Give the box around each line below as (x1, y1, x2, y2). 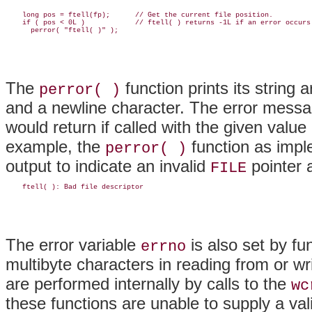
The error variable (6, 235, 141, 254)
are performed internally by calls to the (6, 274, 291, 293)
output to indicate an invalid (6, 156, 210, 175)
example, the (6, 136, 105, 156)
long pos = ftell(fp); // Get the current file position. (6, 10, 273, 19)
